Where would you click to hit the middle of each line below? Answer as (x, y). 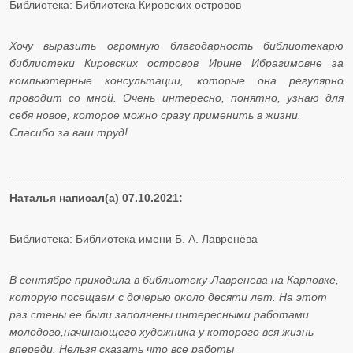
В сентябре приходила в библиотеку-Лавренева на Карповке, (174, 280)
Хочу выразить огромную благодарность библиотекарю (176, 46)
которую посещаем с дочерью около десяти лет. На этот (168, 297)
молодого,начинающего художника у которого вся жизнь (162, 332)
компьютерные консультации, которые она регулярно (176, 81)
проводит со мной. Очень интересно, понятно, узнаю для (176, 98)
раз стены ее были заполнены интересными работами (159, 315)
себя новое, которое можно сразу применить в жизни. (155, 115)
